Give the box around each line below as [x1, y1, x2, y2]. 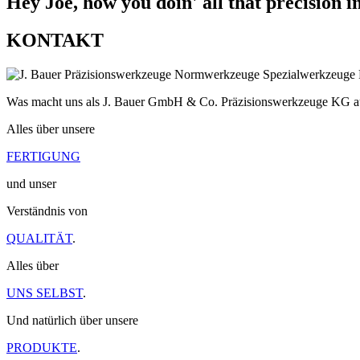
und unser [6, 177, 59, 191]
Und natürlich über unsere [6, 313, 141, 328]
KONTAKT [6, 30, 104, 51]
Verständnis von [6, 204, 91, 219]
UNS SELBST [6, 286, 83, 301]
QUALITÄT [6, 231, 72, 246]
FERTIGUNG [6, 149, 80, 164]
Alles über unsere [6, 122, 98, 137]
